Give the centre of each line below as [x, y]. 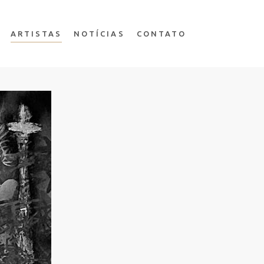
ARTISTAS [36, 34]
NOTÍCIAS [99, 34]
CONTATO [161, 34]
